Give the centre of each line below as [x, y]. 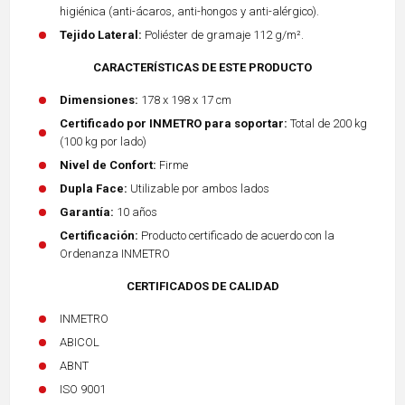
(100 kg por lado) [103, 141]
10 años [136, 212]
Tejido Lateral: [101, 34]
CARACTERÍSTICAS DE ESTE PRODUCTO [202, 67]
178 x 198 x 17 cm [185, 99]
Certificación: [99, 235]
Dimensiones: [99, 99]
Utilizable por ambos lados [198, 188]
